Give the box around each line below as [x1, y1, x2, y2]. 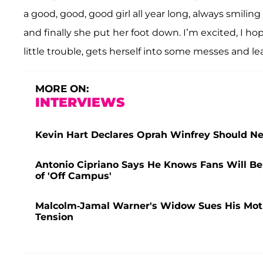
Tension [35, 211, 73, 223]
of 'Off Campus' [35, 170, 112, 182]
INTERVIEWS [35, 95, 124, 111]
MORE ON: [35, 83, 89, 95]
